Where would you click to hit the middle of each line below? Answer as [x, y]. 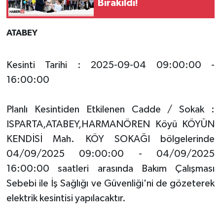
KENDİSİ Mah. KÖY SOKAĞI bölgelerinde [110, 139]
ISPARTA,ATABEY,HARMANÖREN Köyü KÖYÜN [110, 124]
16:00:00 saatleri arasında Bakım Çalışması [110, 168]
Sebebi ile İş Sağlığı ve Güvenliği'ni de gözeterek [110, 183]
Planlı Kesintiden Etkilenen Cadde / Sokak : [110, 109]
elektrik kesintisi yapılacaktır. [66, 198]
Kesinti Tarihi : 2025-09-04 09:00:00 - [110, 65]
